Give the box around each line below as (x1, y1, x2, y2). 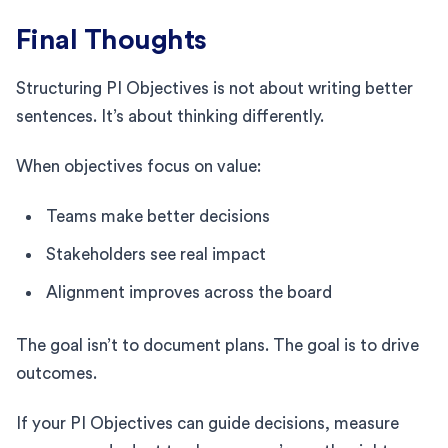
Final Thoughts (16, 25, 207, 54)
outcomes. (16, 364, 97, 382)
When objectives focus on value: (16, 157, 261, 175)
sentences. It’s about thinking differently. (16, 107, 324, 125)
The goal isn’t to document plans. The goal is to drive (16, 336, 419, 354)
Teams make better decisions (46, 207, 270, 225)
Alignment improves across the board (46, 283, 332, 301)
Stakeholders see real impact (46, 245, 266, 263)
